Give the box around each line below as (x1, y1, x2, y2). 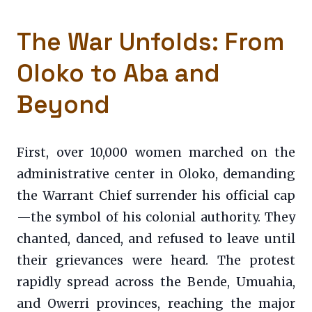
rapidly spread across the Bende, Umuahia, (17, 274, 295, 290)
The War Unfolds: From (17, 26, 284, 58)
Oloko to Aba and (17, 57, 220, 89)
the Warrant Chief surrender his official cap (17, 188, 295, 204)
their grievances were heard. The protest (17, 253, 295, 269)
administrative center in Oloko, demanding (17, 166, 295, 182)
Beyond (17, 88, 110, 120)
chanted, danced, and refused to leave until (17, 231, 295, 247)
